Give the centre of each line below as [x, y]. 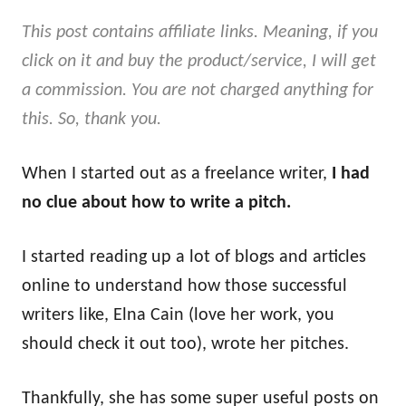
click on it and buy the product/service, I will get [199, 62]
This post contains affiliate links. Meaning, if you [200, 33]
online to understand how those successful [184, 286]
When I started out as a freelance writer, [177, 174]
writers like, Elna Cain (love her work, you [178, 315]
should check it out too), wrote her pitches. [185, 344]
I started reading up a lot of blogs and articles [194, 257]
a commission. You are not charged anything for [198, 91]
